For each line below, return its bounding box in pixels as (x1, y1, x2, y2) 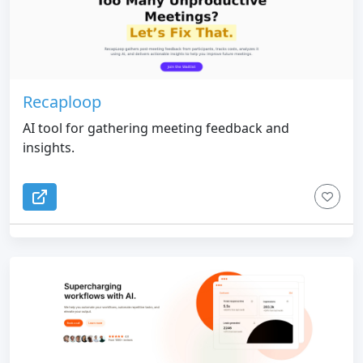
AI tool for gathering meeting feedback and (23, 118, 289, 137)
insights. (23, 138, 75, 156)
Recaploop (23, 90, 101, 113)
